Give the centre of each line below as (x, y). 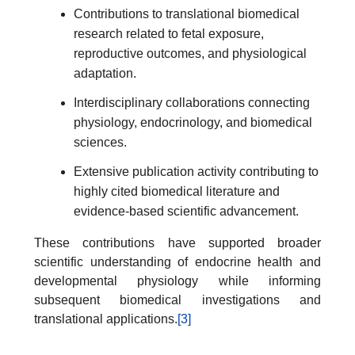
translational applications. (106, 319)
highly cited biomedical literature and (177, 191)
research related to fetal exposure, (169, 34)
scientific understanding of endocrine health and (177, 261)
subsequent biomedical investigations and (177, 300)
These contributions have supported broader (177, 242)
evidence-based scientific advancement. (186, 211)
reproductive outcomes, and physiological (190, 53)
